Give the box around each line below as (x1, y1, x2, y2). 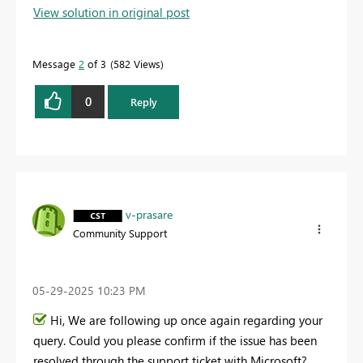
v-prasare (126, 207, 173, 222)
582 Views (113, 56, 160, 70)
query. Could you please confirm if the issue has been (33, 332, 317, 349)
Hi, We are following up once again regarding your (50, 312, 322, 329)
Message (32, 56, 79, 70)
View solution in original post (33, 3, 190, 20)
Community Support (73, 226, 167, 240)
